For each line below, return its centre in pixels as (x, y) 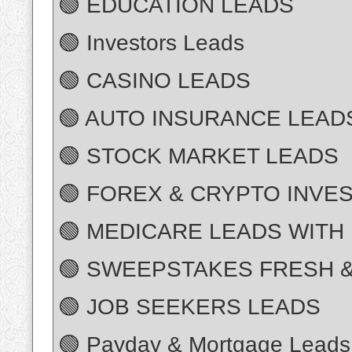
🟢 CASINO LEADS (154, 81)
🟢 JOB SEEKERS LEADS (189, 307)
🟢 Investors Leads (151, 43)
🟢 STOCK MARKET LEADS (198, 156)
